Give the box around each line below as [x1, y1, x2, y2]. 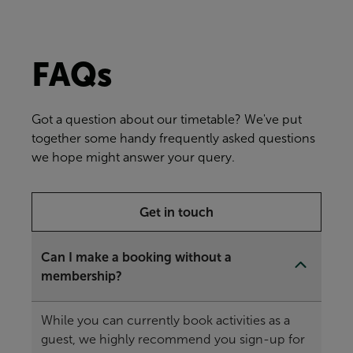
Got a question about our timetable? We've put [32, 112, 302, 126]
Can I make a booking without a [41, 249, 232, 264]
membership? [41, 268, 122, 283]
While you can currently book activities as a [41, 313, 290, 327]
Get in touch [139, 204, 214, 219]
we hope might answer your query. [32, 150, 235, 164]
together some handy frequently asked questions [32, 131, 315, 145]
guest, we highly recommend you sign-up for [41, 332, 305, 346]
